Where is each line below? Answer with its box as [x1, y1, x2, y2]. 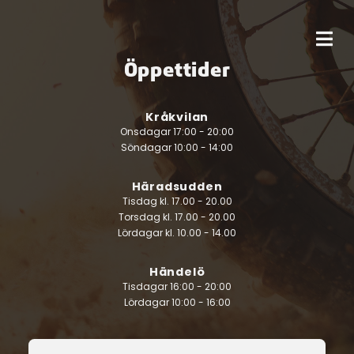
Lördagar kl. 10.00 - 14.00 [118, 226, 236, 239]
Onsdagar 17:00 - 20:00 [120, 125, 234, 138]
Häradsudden [131, 179, 223, 194]
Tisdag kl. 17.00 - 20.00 [122, 194, 232, 208]
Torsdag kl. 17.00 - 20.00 [119, 210, 235, 224]
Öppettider [123, 57, 231, 81]
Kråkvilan [145, 109, 209, 125]
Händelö [149, 264, 205, 280]
